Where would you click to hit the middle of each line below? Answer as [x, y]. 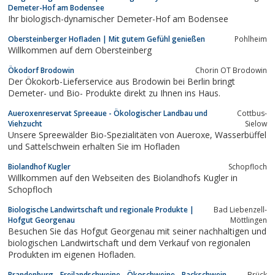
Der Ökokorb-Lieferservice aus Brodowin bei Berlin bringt [122, 81]
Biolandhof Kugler [39, 166]
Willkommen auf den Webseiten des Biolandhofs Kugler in [123, 177]
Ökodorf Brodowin [41, 70]
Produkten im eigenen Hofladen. [72, 254]
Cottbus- [252, 113]
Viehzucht [25, 123]
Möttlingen [249, 220]
